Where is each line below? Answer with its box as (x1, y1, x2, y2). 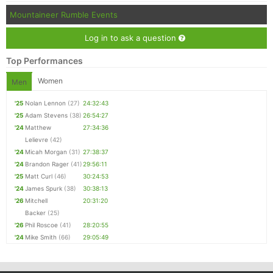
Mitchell (25, 197, 48, 205)
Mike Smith (25, 233, 57, 241)
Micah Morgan (25, 148, 67, 156)
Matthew (25, 124, 51, 132)
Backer (25, 209, 46, 217)
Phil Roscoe (25, 221, 58, 229)
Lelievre (25, 136, 48, 144)
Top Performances (6, 55, 83, 66)
